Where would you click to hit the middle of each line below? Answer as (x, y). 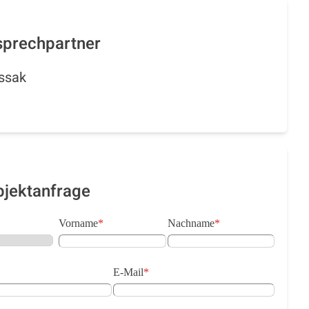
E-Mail (128, 272)
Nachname (191, 223)
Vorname (79, 223)
